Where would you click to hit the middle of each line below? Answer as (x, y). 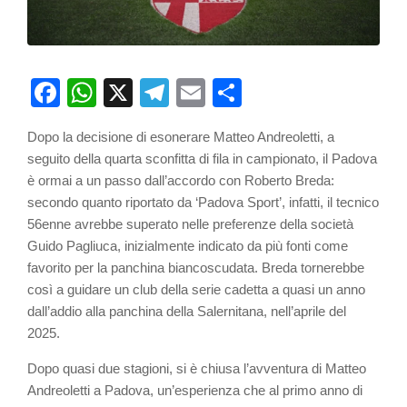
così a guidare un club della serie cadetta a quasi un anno (196, 290)
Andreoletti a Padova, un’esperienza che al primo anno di (195, 391)
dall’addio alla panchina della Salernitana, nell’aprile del (187, 312)
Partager (298, 93)
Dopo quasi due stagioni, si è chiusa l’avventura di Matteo (197, 369)
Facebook (124, 93)
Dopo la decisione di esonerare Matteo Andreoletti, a (181, 137)
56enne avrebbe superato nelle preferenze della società (190, 224)
